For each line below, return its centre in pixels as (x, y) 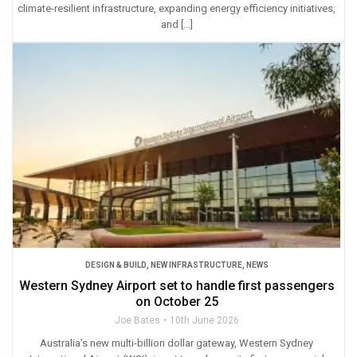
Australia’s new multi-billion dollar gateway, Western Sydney (177, 343)
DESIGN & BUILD (116, 265)
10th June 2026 (204, 320)
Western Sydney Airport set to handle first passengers (177, 285)
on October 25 (177, 301)
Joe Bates (137, 320)
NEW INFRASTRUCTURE (196, 265)
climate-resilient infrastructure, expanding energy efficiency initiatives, (177, 8)
